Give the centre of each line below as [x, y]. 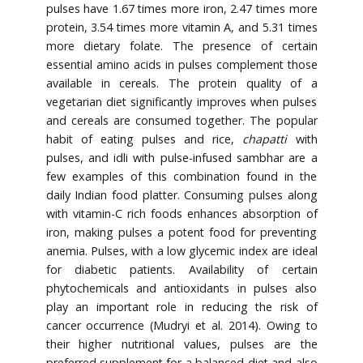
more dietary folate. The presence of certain [181, 46]
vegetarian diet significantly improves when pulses [181, 102]
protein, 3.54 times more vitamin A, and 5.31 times [181, 28]
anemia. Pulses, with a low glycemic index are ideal [181, 251]
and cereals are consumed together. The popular [181, 121]
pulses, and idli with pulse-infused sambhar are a [181, 158]
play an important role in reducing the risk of [181, 307]
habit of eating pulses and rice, [144, 139]
